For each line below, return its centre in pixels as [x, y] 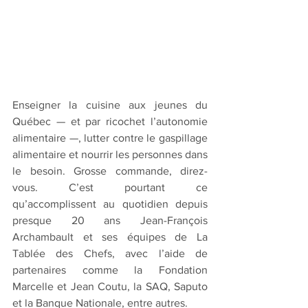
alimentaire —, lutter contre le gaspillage [110, 137]
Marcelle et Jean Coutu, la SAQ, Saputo [110, 286]
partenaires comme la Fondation [110, 269]
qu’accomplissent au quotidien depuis [110, 203]
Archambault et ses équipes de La [110, 236]
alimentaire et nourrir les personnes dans [110, 154]
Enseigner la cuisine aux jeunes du [110, 104]
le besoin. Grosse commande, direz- [110, 170]
